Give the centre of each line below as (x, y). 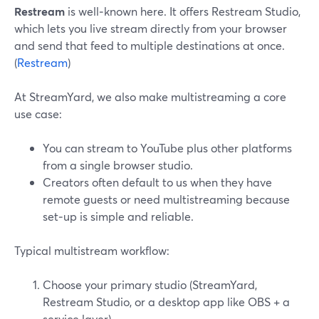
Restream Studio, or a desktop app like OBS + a (166, 302)
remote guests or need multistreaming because (166, 199)
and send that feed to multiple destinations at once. (150, 45)
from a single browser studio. (118, 165)
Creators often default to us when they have (157, 182)
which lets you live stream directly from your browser (151, 28)
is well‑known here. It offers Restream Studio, (183, 11)
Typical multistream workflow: (92, 250)
